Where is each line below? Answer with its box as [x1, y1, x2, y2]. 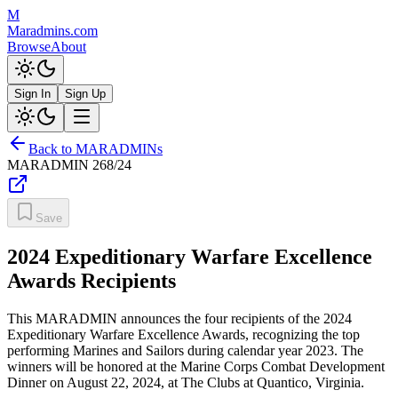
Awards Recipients [7, 268, 176, 292]
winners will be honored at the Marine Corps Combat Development [7, 358, 385, 374]
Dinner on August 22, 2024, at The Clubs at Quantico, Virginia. [7, 374, 364, 390]
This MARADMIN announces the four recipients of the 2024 [7, 310, 352, 326]
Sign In [14, 87, 51, 100]
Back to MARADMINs [28, 141, 163, 156]
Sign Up [65, 87, 106, 100]
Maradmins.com [7, 23, 98, 38]
